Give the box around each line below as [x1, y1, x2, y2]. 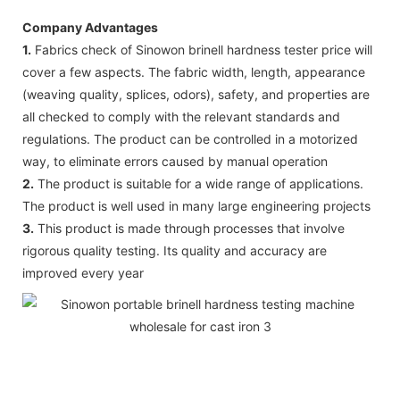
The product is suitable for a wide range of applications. [34, 175, 363, 191]
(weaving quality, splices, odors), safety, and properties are [22, 86, 370, 102]
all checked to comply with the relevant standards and [22, 108, 340, 124]
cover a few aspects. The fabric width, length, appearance [22, 63, 365, 79]
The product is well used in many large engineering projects [22, 197, 371, 213]
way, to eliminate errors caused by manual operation [22, 153, 328, 169]
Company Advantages [22, 19, 158, 35]
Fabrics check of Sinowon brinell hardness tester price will [31, 41, 372, 57]
